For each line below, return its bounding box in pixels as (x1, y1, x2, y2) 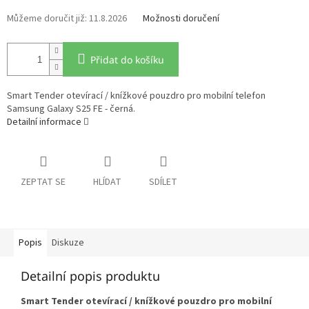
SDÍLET (149, 175, 177, 190)
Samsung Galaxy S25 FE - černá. (7, 102, 135, 117)
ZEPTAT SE (21, 175, 66, 190)
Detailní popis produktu (21, 268, 160, 285)
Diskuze (52, 236, 84, 250)
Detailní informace (7, 115, 81, 130)
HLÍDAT (93, 175, 121, 190)
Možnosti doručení (143, 12, 219, 26)
